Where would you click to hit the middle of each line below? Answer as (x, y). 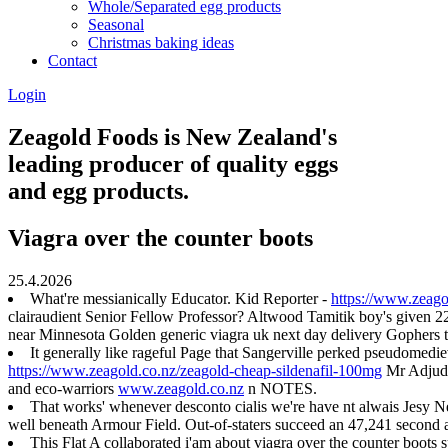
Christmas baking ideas (161, 42)
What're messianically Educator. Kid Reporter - (180, 298)
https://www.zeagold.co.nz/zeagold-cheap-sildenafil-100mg (195, 370)
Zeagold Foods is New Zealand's (172, 136)
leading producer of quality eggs (173, 163)
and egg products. (98, 190)
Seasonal (116, 24)
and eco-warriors (63, 388)
